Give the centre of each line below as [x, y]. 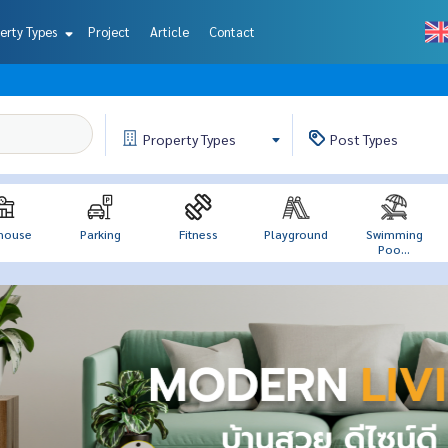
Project [108, 31]
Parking [100, 234]
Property [171, 139]
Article [169, 31]
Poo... [394, 249]
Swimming [394, 234]
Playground [296, 234]
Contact [231, 31]
